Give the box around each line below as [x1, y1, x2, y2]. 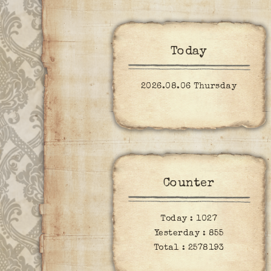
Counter [163, 178, 215, 191]
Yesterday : [154, 229, 209, 238]
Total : [153, 243, 188, 252]
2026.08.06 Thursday [140, 82, 237, 91]
